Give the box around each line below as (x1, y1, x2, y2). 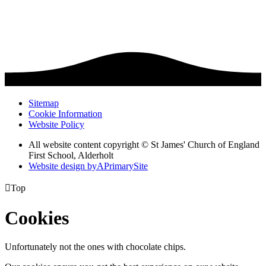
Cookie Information (28, 109, 102, 119)
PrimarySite (104, 161, 148, 172)
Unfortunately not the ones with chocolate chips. (5, 242, 186, 252)
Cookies (5, 207, 69, 229)
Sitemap (28, 98, 59, 109)
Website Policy (28, 119, 84, 130)
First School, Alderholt (28, 150, 113, 161)
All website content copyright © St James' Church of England (28, 140, 259, 150)
